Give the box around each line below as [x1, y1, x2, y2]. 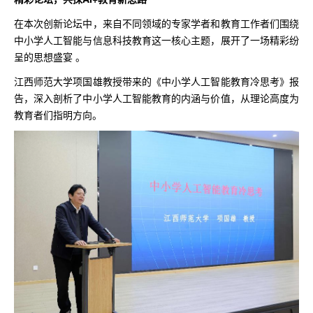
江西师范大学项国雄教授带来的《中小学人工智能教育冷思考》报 [14, 73, 299, 88]
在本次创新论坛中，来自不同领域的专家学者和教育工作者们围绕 [14, 15, 299, 30]
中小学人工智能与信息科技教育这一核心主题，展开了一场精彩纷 [14, 32, 299, 47]
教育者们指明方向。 [14, 107, 102, 122]
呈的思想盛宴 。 [14, 49, 85, 64]
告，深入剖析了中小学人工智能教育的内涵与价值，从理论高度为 [14, 90, 299, 105]
